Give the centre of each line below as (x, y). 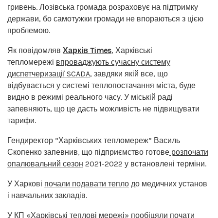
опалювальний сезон (45, 163)
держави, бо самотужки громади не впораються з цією (105, 18)
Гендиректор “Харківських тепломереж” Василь (94, 140)
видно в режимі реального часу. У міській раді (90, 97)
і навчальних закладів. (47, 195)
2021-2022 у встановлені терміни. (145, 163)
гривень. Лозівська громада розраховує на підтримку (103, 7)
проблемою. (29, 30)
